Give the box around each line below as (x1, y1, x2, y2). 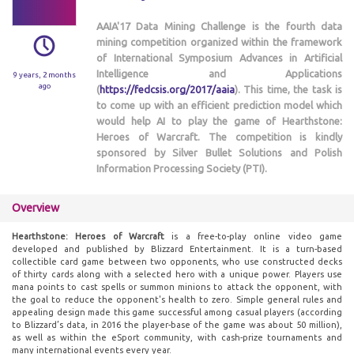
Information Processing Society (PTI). (96, 163, 267, 174)
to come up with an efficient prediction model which (96, 100, 342, 111)
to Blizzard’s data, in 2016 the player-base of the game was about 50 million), (12, 320, 342, 330)
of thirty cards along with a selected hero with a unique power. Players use (12, 269, 342, 279)
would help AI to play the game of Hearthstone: (96, 115, 342, 126)
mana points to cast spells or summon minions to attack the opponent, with (12, 282, 342, 292)
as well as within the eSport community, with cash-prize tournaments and (12, 333, 342, 342)
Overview (12, 201, 59, 214)
